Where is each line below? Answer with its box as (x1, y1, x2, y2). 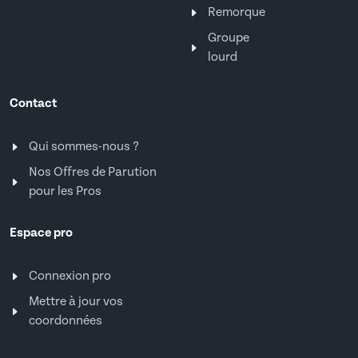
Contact (10, 96, 57, 111)
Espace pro (10, 225, 73, 241)
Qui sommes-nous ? (29, 139, 139, 154)
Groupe (208, 30, 249, 46)
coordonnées (29, 313, 102, 328)
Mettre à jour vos (29, 294, 123, 309)
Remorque (208, 5, 265, 20)
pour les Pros (29, 184, 101, 199)
